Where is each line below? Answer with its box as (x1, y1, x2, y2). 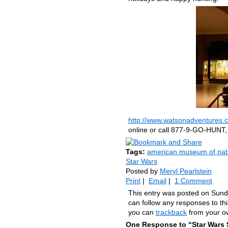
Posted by (126, 167, 160, 175)
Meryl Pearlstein (160, 167, 212, 175)
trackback (156, 208, 187, 216)
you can (128, 208, 156, 216)
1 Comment (175, 177, 212, 185)
